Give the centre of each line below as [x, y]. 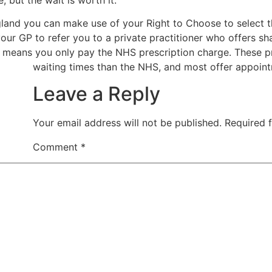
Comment [57, 147]
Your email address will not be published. [127, 123]
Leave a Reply [97, 94]
